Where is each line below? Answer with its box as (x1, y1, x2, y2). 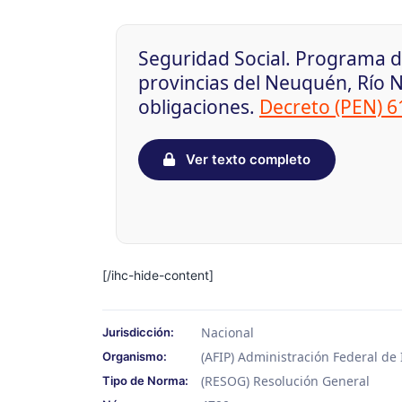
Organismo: (102, 349, 167, 364)
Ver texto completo (182, 151, 310, 169)
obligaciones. (138, 94, 259, 120)
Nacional (201, 324, 254, 342)
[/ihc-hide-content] (102, 267, 214, 284)
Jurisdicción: (102, 325, 174, 340)
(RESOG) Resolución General (201, 372, 370, 390)
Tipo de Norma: (102, 373, 188, 389)
